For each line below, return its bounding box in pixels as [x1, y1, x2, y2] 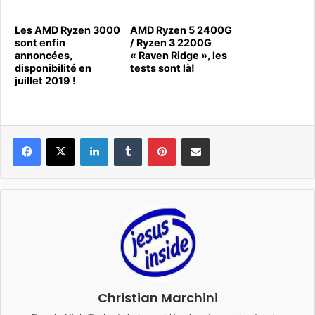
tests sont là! [130, 62, 195, 74]
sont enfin [15, 37, 65, 49]
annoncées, [15, 49, 72, 61]
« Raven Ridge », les [130, 49, 227, 61]
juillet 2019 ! [15, 75, 76, 86]
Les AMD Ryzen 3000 [15, 24, 120, 36]
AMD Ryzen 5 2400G [130, 24, 232, 36]
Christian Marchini [97, 289, 218, 307]
